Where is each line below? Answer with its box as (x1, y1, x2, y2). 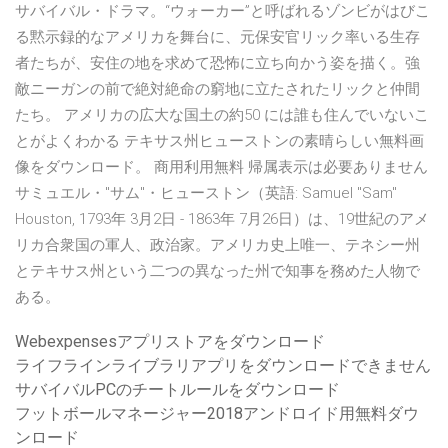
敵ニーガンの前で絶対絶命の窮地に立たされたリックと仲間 (15, 80, 420, 99)
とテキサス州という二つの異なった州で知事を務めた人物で (15, 262, 420, 281)
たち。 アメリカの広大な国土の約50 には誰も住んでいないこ (15, 106, 429, 125)
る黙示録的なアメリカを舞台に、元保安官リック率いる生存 (15, 28, 420, 47)
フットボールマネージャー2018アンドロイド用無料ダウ (15, 404, 419, 424)
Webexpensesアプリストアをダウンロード (15, 332, 325, 352)
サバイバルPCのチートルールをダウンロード (15, 380, 340, 400)
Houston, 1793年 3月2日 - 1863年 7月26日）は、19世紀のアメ (15, 210, 429, 229)
